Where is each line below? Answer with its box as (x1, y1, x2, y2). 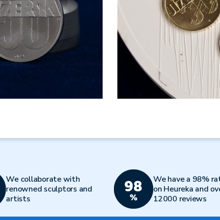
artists (6, 193, 30, 204)
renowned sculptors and (6, 184, 92, 194)
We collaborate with (6, 174, 80, 185)
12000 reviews (153, 193, 207, 204)
